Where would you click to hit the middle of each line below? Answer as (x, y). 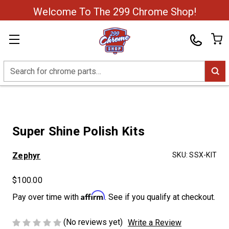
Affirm (93, 195)
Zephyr (27, 156)
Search (16, 66)
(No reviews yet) (93, 222)
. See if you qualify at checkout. (160, 197)
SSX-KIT (203, 155)
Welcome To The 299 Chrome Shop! (114, 12)
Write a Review (155, 222)
